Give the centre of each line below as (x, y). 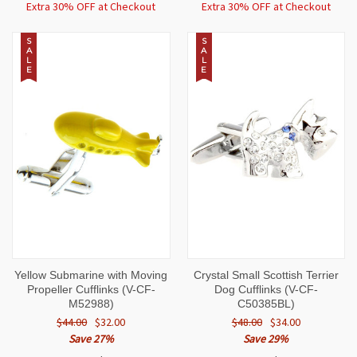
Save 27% (91, 339)
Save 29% (266, 339)
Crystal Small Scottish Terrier (266, 275)
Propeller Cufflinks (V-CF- (91, 290)
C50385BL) (266, 304)
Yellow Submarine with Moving (91, 275)
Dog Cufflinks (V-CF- (266, 290)
